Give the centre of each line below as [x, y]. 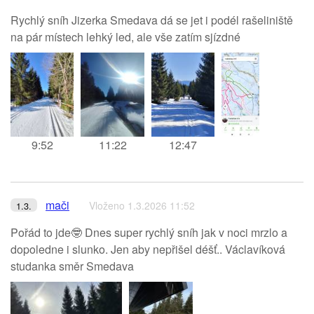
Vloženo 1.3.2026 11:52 [142, 205]
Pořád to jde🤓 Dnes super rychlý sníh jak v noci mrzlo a [149, 232]
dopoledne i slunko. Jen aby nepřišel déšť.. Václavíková [148, 249]
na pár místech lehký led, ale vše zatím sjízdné [125, 37]
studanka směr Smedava [72, 266]
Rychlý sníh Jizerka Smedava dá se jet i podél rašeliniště [152, 20]
